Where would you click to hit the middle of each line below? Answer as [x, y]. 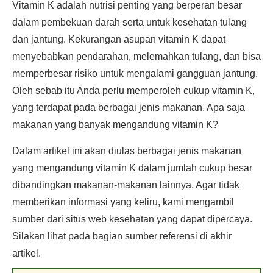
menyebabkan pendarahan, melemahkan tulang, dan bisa [136, 56]
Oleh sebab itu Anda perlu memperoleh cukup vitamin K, [133, 90]
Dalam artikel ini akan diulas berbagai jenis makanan [127, 151]
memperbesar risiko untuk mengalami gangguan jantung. [135, 73]
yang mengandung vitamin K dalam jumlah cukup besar [132, 168]
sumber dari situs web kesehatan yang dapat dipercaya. [132, 219]
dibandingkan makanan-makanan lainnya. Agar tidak [126, 185]
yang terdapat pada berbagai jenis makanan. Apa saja [129, 108]
